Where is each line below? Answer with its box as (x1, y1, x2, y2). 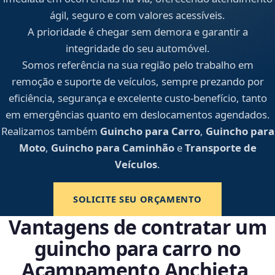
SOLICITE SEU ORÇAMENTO (72, 193, 202, 206)
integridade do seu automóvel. (65, 41, 210, 56)
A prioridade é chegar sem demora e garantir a (27, 25, 248, 39)
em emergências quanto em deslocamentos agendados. (5, 107, 270, 122)
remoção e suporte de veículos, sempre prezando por (11, 74, 264, 89)
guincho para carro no (34, 235, 241, 262)
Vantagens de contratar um (9, 214, 266, 241)
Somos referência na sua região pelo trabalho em (21, 58, 254, 72)
